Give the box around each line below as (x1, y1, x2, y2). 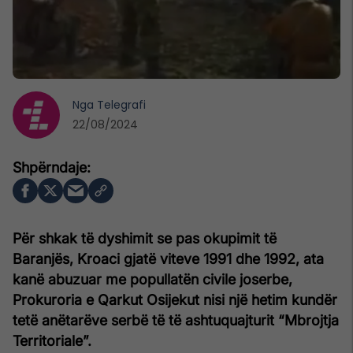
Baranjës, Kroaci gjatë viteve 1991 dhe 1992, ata (13, 250, 324, 267)
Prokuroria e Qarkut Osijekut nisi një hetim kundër (13, 291, 337, 308)
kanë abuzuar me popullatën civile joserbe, (13, 270, 292, 288)
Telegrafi (97, 96, 146, 113)
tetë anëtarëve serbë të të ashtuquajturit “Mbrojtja (13, 311, 339, 329)
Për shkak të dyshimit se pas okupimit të (13, 229, 277, 247)
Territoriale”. (13, 332, 91, 349)
